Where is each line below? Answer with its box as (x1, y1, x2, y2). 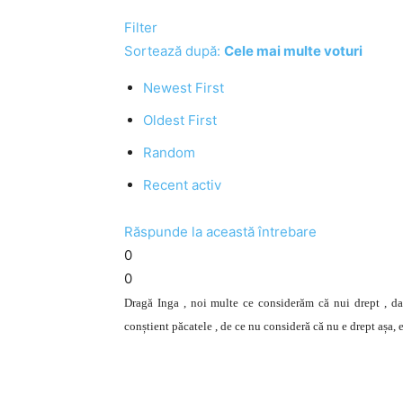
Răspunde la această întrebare (124, 223, 317, 240)
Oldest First (143, 112, 217, 129)
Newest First (143, 79, 224, 96)
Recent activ (143, 176, 221, 193)
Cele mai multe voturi (224, 42, 363, 59)
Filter (124, 19, 157, 36)
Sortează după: (124, 42, 224, 59)
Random (143, 144, 195, 161)
